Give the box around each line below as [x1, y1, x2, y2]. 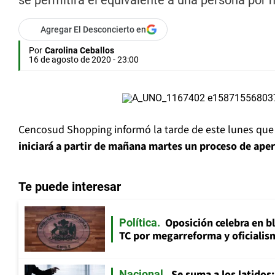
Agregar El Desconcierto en [41, 25, 146, 35]
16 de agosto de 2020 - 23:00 [29, 55, 139, 65]
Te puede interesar [18, 179, 121, 195]
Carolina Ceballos [45, 45, 114, 56]
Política [119, 215, 157, 229]
